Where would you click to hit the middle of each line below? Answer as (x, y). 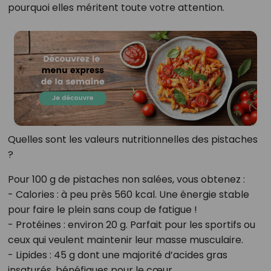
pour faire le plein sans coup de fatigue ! (102, 210)
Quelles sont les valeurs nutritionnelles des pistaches (132, 140)
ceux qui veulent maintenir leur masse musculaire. (125, 240)
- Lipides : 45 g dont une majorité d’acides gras (117, 255)
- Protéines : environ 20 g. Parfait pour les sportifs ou (131, 225)
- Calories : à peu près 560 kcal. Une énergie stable (128, 195)
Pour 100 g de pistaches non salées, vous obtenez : (126, 180)
